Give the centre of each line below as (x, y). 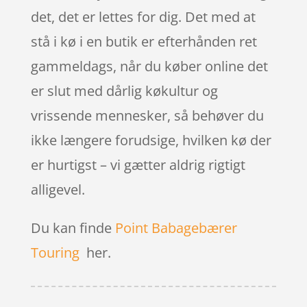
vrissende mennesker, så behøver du (147, 115)
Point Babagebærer (176, 228)
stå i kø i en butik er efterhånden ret (144, 41)
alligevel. (58, 189)
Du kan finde (73, 228)
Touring (55, 252)
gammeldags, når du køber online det (149, 66)
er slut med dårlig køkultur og (124, 90)
